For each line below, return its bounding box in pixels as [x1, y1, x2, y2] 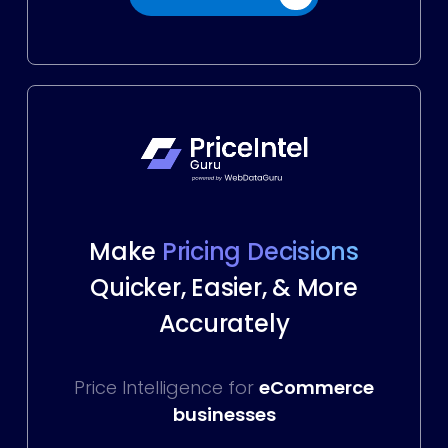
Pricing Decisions [161, 234, 359, 268]
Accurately [158, 306, 290, 340]
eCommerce [259, 374, 374, 400]
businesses [172, 401, 276, 427]
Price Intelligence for [74, 374, 259, 400]
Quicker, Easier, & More [90, 270, 358, 304]
